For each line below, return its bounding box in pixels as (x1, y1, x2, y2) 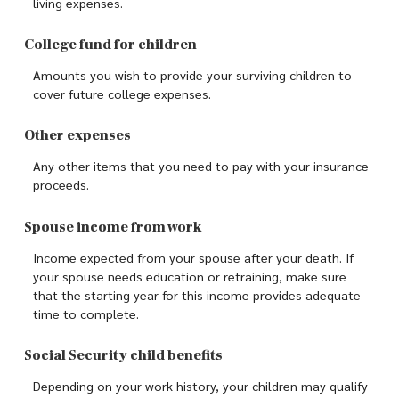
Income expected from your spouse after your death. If (33, 248, 354, 265)
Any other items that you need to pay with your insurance (33, 158, 369, 175)
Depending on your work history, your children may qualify (33, 378, 368, 395)
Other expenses (24, 126, 131, 145)
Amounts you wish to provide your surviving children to (33, 67, 352, 83)
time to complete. (33, 305, 139, 322)
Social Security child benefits (24, 346, 223, 365)
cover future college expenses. (33, 85, 211, 102)
